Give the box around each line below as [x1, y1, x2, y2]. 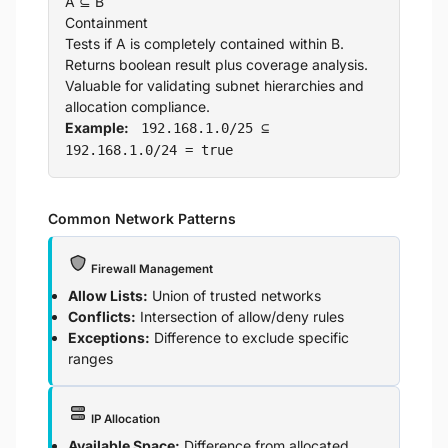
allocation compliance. [65, 98, 210, 115]
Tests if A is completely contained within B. [65, 35, 344, 52]
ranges [68, 350, 113, 367]
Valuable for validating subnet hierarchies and [65, 77, 364, 94]
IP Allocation [88, 412, 160, 426]
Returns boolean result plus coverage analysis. [65, 56, 368, 73]
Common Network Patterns [48, 210, 236, 227]
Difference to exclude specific [150, 329, 349, 346]
